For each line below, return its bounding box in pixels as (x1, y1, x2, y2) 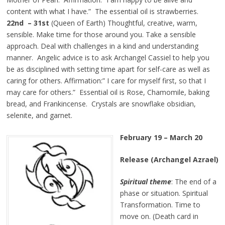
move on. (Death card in (120, 211, 198, 221)
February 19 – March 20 (120, 133, 202, 143)
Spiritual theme (120, 177, 171, 187)
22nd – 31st (6, 18, 49, 28)
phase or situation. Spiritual (120, 188, 208, 198)
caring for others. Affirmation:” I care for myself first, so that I (6, 76, 206, 86)
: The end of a (171, 177, 216, 187)
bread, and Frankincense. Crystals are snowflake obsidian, (6, 99, 196, 109)
